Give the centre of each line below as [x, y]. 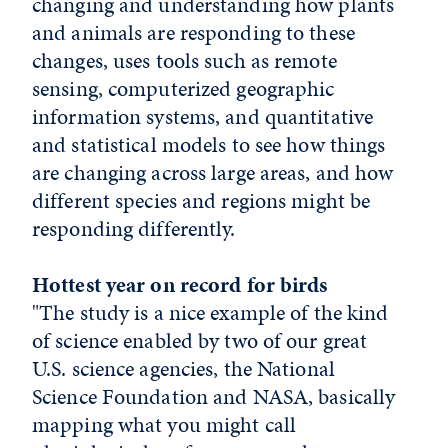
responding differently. [136, 229]
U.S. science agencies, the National [183, 369]
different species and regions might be [201, 201]
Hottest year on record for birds [180, 285]
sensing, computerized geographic [183, 89]
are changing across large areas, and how [213, 173]
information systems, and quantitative [203, 117]
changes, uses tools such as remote [184, 61]
